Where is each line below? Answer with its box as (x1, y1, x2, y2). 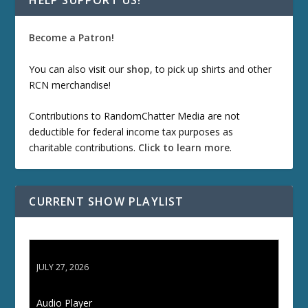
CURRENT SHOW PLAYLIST (29, 194, 184, 210)
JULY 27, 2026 (36, 261, 89, 274)
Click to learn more (138, 141, 230, 155)
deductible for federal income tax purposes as (29, 125, 234, 139)
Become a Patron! (29, 31, 115, 45)
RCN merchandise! (29, 78, 111, 91)
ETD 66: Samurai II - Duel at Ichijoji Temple (36, 247, 242, 261)
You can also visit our (29, 62, 127, 76)
